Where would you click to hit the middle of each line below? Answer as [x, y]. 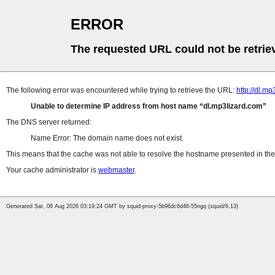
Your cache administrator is [52, 170]
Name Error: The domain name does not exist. [107, 138]
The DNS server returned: [49, 122]
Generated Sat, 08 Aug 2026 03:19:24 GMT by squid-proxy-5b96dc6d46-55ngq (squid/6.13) [122, 207]
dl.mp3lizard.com [233, 107]
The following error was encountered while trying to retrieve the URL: [121, 91]
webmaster [116, 170]
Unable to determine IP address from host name [115, 107]
